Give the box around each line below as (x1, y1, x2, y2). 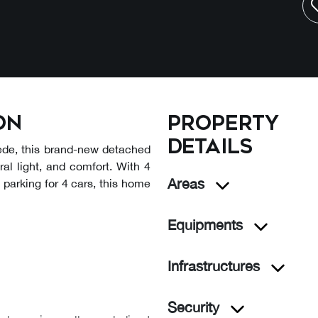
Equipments (168, 216, 243, 233)
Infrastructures (168, 258, 260, 274)
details (168, 135, 253, 158)
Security (168, 299, 219, 315)
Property (168, 111, 279, 135)
